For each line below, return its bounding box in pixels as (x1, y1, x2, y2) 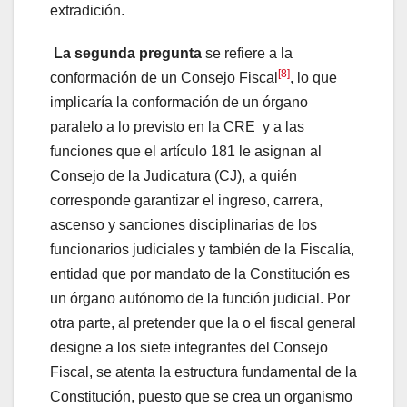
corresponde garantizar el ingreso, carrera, (50, 192, 323, 208)
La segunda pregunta (54, 45, 205, 61)
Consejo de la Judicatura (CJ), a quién (50, 167, 297, 184)
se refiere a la (205, 45, 293, 61)
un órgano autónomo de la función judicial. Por (50, 290, 350, 306)
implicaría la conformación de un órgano (50, 94, 308, 110)
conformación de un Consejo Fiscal (50, 69, 278, 85)
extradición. (50, 2, 124, 18)
